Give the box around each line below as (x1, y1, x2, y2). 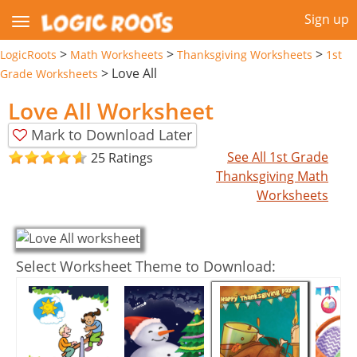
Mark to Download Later (31, 124, 192, 144)
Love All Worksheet (8, 95, 214, 126)
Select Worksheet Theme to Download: (16, 256, 276, 276)
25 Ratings (91, 149, 153, 167)
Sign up (304, 10, 349, 28)
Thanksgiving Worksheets (177, 46, 312, 62)
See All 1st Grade (227, 147, 329, 166)
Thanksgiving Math (216, 167, 329, 185)
